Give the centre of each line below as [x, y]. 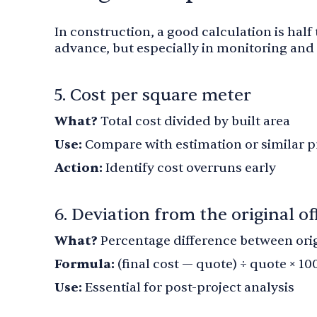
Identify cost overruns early [191, 168]
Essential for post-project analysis [188, 288]
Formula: [85, 264]
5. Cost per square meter [153, 95]
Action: [80, 168]
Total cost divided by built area [195, 121]
